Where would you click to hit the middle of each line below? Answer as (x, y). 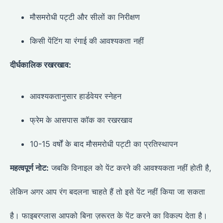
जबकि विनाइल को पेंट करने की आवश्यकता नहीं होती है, (130, 167)
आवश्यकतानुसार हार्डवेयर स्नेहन (76, 96)
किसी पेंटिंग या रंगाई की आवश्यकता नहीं (87, 41)
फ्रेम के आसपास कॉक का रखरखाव (81, 120)
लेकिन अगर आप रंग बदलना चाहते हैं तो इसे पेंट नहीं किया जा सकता (108, 191)
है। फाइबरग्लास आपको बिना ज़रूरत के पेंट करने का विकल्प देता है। (109, 215)
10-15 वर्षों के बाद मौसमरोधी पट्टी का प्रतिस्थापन (104, 144)
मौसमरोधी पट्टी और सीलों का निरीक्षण (85, 17)
